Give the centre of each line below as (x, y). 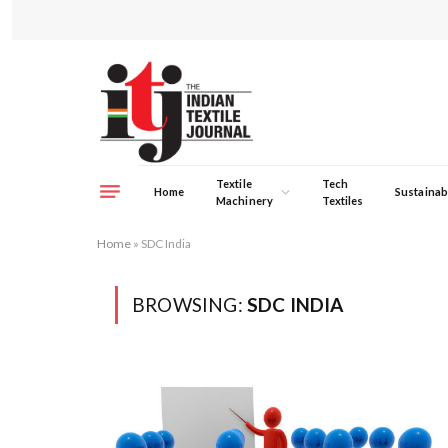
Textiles (342, 200)
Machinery (244, 200)
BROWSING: (189, 304)
